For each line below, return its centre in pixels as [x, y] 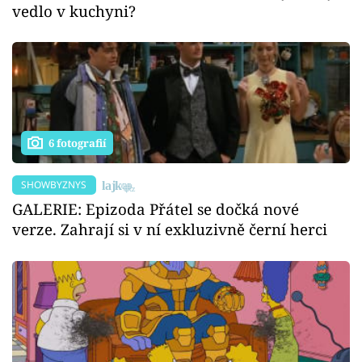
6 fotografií [78, 143]
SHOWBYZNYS [54, 185]
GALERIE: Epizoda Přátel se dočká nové [156, 209]
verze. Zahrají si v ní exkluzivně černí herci [170, 229]
